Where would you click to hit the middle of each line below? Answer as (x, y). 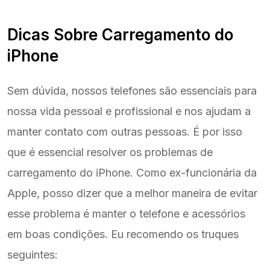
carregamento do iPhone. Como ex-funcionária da (132, 172)
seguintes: (33, 254)
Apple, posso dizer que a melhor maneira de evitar (132, 193)
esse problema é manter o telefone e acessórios (126, 213)
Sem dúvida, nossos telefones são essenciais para (132, 90)
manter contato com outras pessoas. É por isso (125, 131)
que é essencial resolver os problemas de (110, 152)
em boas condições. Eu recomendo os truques (123, 234)
